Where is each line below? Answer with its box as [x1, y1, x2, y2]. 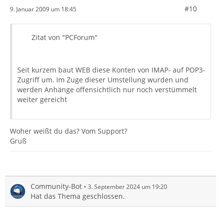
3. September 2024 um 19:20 [88, 183, 167, 191]
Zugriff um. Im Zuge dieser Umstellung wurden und [17, 75, 188, 84]
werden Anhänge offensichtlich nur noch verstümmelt [17, 85, 197, 94]
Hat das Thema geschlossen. [31, 191, 125, 201]
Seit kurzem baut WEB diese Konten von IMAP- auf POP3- [17, 65, 205, 74]
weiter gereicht [17, 95, 67, 104]
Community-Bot [31, 182, 82, 191]
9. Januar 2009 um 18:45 [10, 4, 76, 13]
